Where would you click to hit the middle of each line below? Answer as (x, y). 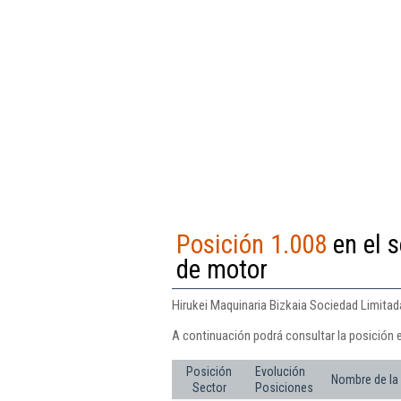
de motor (222, 269)
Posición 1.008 (252, 244)
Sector (209, 387)
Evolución (280, 371)
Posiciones (284, 387)
